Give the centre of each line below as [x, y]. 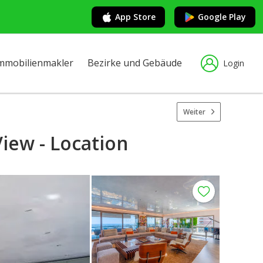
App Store [135, 16]
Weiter [194, 112]
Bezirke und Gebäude [135, 63]
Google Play [222, 16]
